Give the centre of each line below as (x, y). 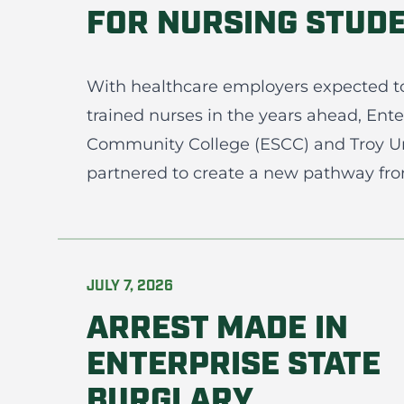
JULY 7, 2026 (130, 287)
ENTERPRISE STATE (234, 366)
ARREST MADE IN (217, 330)
